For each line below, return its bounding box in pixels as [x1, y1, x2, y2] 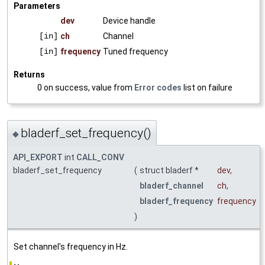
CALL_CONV [76, 153, 124, 163]
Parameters [14, 1, 60, 11]
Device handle [103, 16, 156, 26]
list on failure [182, 83, 232, 93]
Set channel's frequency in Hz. [14, 242, 128, 252]
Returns [14, 70, 45, 80]
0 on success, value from [37, 83, 134, 93]
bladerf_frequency [140, 196, 213, 206]
